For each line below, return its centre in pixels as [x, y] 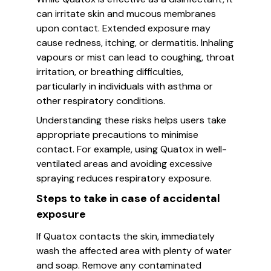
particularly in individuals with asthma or [125, 86]
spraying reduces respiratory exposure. [124, 178]
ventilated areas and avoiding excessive [124, 164]
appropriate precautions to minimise [117, 135]
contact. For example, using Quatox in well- [132, 149]
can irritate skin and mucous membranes [126, 14]
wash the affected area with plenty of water [134, 251]
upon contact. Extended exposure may [123, 28]
